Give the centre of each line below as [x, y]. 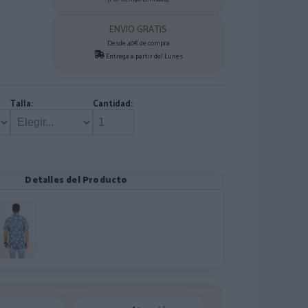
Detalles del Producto [76, 180]
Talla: [22, 104]
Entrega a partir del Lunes [143, 56]
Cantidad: [113, 104]
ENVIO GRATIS [138, 30]
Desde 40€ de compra [138, 43]
